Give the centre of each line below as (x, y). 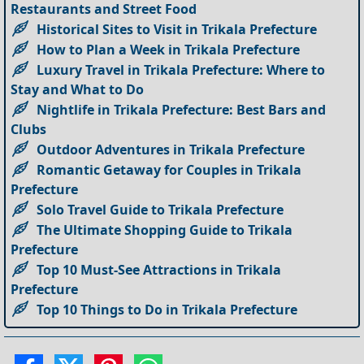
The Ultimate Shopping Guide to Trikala (165, 230)
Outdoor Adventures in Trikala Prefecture (171, 149)
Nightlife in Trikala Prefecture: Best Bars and (182, 109)
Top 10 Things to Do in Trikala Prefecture (167, 309)
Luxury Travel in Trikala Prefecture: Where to (181, 69)
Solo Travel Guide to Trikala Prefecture (160, 209)
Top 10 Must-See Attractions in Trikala (159, 269)
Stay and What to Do (78, 89)
